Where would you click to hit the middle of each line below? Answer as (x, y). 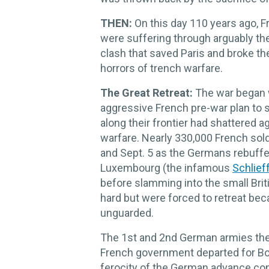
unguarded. (127, 213)
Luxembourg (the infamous (166, 168)
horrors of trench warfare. (162, 68)
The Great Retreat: (147, 92)
